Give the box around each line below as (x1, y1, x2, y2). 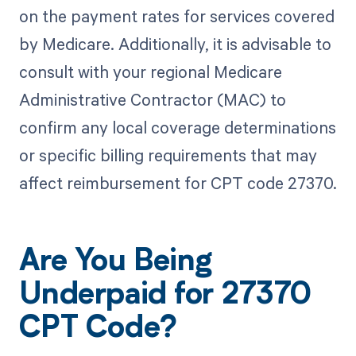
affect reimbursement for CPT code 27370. (18, 172, 337, 194)
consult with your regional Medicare (18, 60, 282, 83)
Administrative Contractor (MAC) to (18, 88, 286, 110)
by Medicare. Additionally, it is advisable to (18, 33, 331, 55)
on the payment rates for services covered (18, 5, 335, 27)
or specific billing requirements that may (18, 144, 317, 166)
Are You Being (18, 248, 212, 279)
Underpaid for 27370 (18, 281, 312, 312)
